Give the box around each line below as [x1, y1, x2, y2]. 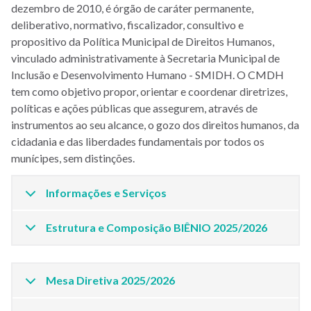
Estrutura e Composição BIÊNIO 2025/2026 [46, 221, 267, 234]
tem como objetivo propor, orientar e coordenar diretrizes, [11, 85, 287, 98]
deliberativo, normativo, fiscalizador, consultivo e [11, 18, 244, 31]
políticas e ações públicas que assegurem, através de [11, 101, 258, 115]
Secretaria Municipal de [167, 51, 280, 65]
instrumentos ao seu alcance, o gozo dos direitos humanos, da [11, 118, 299, 131]
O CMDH [237, 68, 284, 81]
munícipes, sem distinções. [11, 151, 135, 165]
